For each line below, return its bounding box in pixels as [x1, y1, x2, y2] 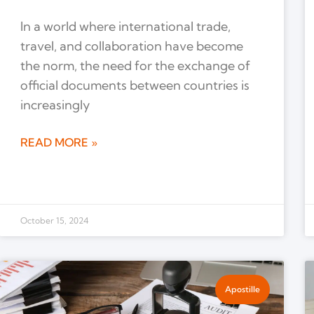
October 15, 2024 [20, 214, 88, 226]
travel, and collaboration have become [20, 38, 243, 55]
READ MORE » [20, 135, 97, 150]
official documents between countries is [20, 77, 250, 94]
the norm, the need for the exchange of [20, 57, 250, 74]
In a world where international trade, [20, 18, 231, 35]
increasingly [20, 97, 90, 114]
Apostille [224, 283, 260, 294]
